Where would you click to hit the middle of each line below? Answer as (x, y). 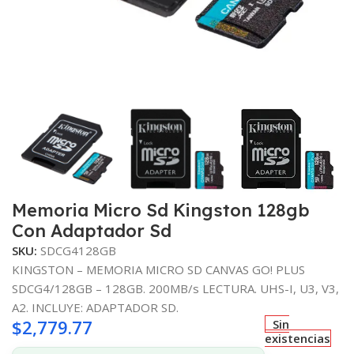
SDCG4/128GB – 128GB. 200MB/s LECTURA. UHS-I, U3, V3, (175, 289)
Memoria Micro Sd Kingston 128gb (161, 211)
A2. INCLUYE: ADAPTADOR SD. (95, 308)
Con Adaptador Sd (92, 231)
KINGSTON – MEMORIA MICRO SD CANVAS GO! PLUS (158, 270)
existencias (298, 339)
